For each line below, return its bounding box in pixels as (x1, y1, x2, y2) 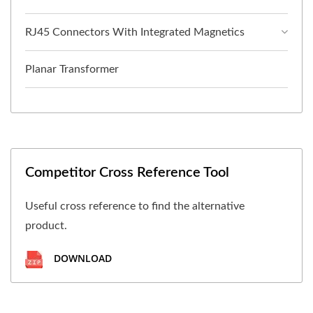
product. (25, 220, 67, 232)
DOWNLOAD (51, 252, 112, 265)
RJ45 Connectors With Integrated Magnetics (25, 27, 245, 38)
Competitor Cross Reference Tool (25, 166, 229, 180)
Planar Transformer (25, 64, 119, 75)
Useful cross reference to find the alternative (25, 201, 245, 212)
